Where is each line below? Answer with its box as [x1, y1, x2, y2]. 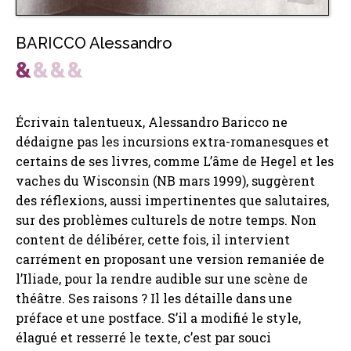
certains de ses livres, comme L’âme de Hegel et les [16, 153, 334, 170]
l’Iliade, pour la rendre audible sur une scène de [16, 270, 308, 288]
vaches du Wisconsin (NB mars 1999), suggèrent [16, 172, 315, 190]
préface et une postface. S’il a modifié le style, [16, 309, 301, 327]
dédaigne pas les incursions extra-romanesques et [16, 133, 329, 150]
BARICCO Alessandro [16, 34, 172, 53]
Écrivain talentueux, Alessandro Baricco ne [16, 114, 288, 131]
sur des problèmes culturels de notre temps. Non [16, 212, 317, 229]
